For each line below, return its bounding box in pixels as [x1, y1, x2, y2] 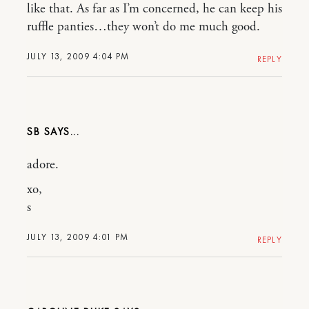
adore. [27, 156, 59, 173]
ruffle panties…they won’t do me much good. [27, 18, 260, 35]
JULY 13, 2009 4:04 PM [27, 50, 130, 62]
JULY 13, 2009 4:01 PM [27, 230, 129, 243]
